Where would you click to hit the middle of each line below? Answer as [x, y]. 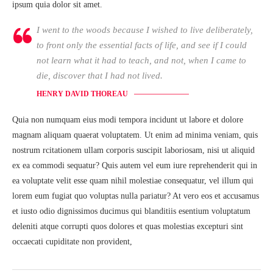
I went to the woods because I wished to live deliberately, [145, 30]
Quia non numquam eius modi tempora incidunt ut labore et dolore [128, 120]
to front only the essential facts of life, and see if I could [142, 45]
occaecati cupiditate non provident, [72, 242]
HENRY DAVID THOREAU [82, 94]
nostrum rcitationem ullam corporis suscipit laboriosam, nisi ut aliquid [133, 150]
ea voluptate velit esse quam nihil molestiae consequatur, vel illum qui [133, 181]
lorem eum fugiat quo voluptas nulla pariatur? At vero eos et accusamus [136, 196]
